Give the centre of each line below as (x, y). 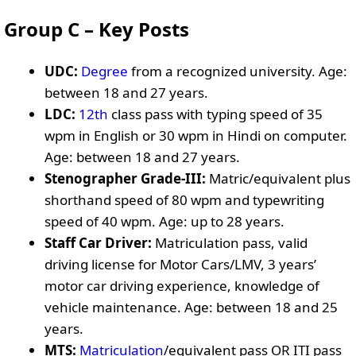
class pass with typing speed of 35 (217, 114)
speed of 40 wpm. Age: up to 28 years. (164, 221)
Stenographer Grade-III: (125, 178)
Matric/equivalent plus (278, 178)
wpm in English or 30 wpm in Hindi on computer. (196, 135)
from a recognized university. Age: (239, 71)
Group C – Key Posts (97, 29)
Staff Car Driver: (98, 243)
